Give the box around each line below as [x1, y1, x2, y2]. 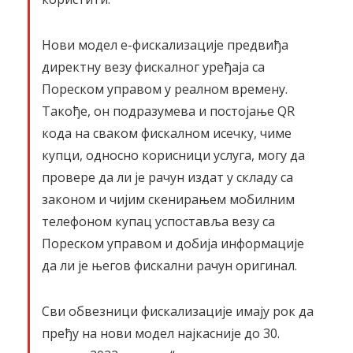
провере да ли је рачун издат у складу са [42, 169, 293, 186]
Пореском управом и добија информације [42, 235, 304, 252]
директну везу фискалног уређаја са [42, 58, 265, 76]
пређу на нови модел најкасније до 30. [42, 325, 280, 342]
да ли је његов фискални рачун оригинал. [42, 257, 300, 274]
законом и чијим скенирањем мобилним [42, 191, 295, 208]
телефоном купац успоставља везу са [42, 213, 275, 230]
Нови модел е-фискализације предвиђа [42, 36, 288, 54]
